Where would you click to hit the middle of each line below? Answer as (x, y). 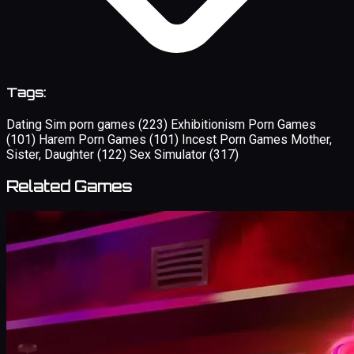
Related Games (69, 186)
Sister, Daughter (52, 155)
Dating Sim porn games (72, 125)
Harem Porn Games (94, 140)
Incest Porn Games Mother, (257, 140)
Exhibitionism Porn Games (243, 125)
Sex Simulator (169, 155)
